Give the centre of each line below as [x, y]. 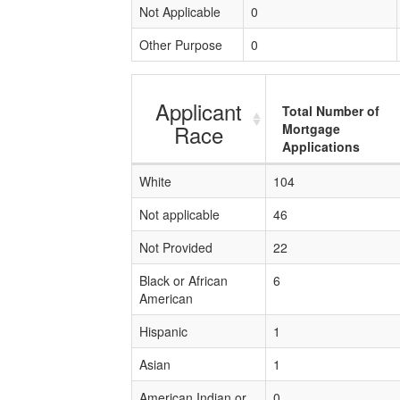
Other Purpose [181, 45]
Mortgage [311, 129]
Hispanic [163, 331]
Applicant [199, 111]
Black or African [183, 280]
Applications [321, 146]
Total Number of [331, 111]
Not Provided [176, 247]
